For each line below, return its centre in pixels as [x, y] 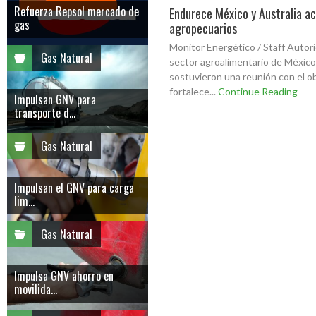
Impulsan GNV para [55, 99]
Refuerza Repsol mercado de [77, 11]
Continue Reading [258, 91]
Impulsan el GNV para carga [74, 188]
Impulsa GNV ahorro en [64, 276]
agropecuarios [203, 28]
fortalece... [194, 91]
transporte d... [45, 113]
